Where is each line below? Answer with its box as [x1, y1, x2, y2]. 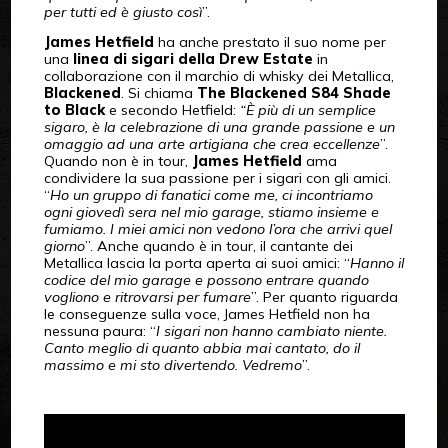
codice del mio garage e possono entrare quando [43, 271, 369, 290]
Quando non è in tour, [43, 152, 192, 171]
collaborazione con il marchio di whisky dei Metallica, [43, 67, 394, 86]
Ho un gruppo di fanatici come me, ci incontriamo [49, 186, 373, 205]
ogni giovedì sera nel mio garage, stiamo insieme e [43, 203, 379, 222]
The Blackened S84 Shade [196, 84, 391, 103]
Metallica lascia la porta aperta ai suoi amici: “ [43, 254, 350, 273]
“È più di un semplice [239, 101, 376, 120]
